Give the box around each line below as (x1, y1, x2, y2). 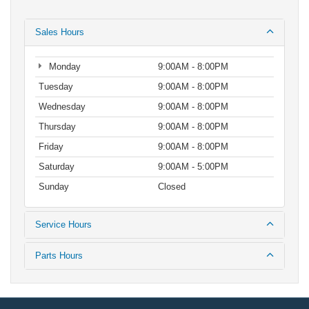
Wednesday (39, 101, 86, 112)
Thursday (39, 121, 76, 132)
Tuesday (39, 81, 73, 92)
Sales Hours (35, 27, 84, 38)
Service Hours (35, 219, 92, 230)
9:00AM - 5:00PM (158, 161, 228, 172)
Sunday (39, 181, 69, 192)
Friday (39, 141, 63, 152)
